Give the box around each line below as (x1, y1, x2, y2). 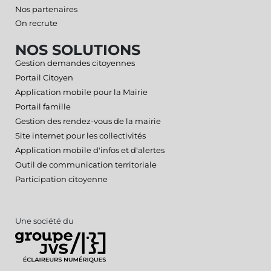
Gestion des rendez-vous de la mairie (15, 116, 161, 126)
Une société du (15, 216, 74, 226)
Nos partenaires (15, 4, 77, 14)
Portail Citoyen (15, 73, 73, 82)
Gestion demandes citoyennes (15, 58, 135, 68)
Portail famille (15, 102, 71, 111)
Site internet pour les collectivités (15, 131, 146, 140)
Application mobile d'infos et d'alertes (15, 145, 165, 155)
